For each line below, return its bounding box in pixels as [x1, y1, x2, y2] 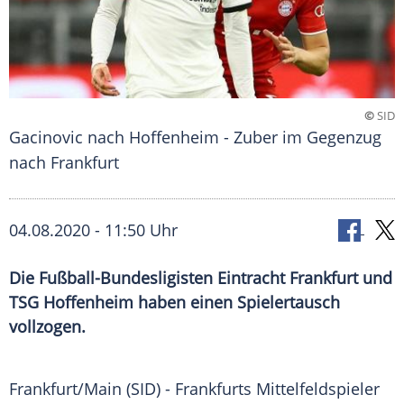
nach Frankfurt [9, 151, 119, 174]
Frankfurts [175, 378, 252, 400]
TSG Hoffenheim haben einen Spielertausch [9, 291, 340, 314]
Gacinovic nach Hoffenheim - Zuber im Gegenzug [9, 126, 381, 149]
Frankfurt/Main [9, 378, 122, 400]
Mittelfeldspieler [252, 378, 380, 400]
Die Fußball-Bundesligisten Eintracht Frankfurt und [9, 267, 392, 289]
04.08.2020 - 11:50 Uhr [9, 219, 178, 242]
